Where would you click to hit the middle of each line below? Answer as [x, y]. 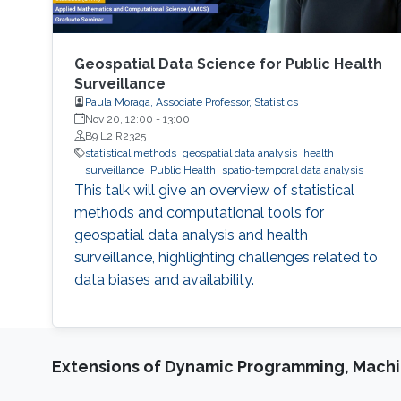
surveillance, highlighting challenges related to [226, 257]
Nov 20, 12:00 [119, 119]
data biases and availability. [164, 279]
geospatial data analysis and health [191, 235]
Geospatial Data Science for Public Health [228, 64]
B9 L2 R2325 [115, 136]
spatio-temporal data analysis [292, 170]
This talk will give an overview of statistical [214, 190]
